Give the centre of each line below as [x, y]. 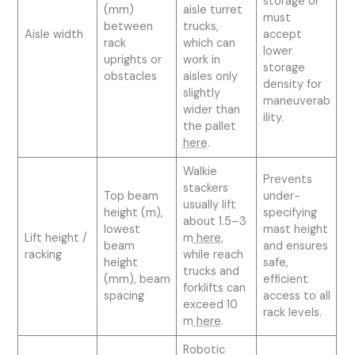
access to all [296, 296]
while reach [213, 255]
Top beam [131, 197]
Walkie [200, 172]
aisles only [210, 77]
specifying [290, 213]
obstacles [130, 77]
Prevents [287, 180]
